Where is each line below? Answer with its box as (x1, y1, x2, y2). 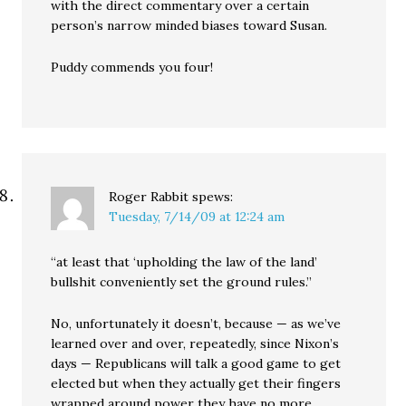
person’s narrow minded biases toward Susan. (51, 17, 328, 34)
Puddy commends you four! (51, 59, 214, 76)
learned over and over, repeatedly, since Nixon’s (51, 335, 340, 353)
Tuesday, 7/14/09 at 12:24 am (109, 208, 285, 226)
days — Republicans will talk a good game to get (51, 355, 342, 372)
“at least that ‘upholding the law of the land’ (51, 254, 318, 271)
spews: (192, 188, 234, 206)
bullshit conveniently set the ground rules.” (51, 274, 313, 291)
